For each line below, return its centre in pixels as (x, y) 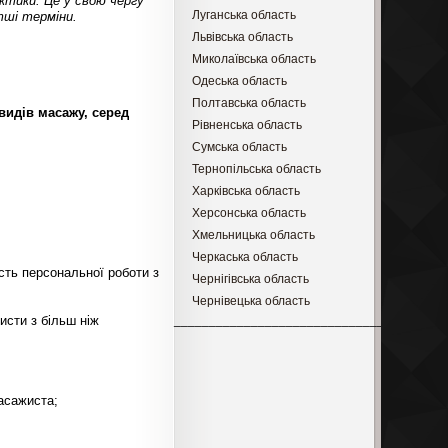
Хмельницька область (253, 234)
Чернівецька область (250, 300)
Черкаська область (244, 256)
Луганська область (243, 14)
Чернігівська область (250, 278)
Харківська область (245, 190)
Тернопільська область (256, 168)
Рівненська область (246, 124)
